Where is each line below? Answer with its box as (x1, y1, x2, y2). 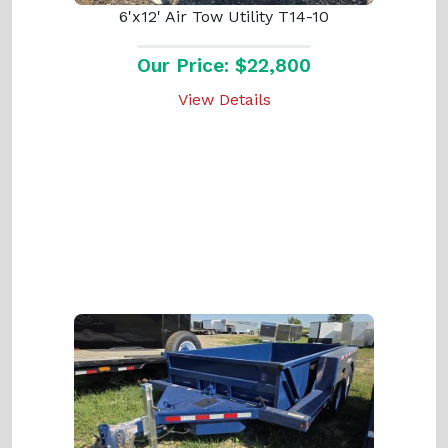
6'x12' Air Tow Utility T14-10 (119, 6, 329, 26)
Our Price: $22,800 (137, 53, 311, 77)
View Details (177, 89, 271, 109)
